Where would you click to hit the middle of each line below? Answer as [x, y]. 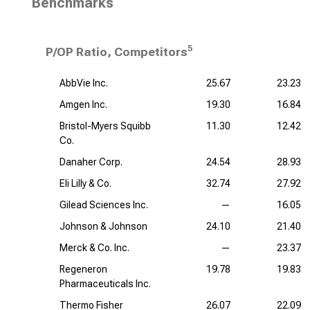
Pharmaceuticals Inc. [105, 284]
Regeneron [83, 269]
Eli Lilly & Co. [85, 183]
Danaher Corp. [91, 162]
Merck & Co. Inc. [94, 248]
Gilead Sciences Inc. [104, 205]
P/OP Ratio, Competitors [117, 52]
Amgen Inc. [83, 104]
